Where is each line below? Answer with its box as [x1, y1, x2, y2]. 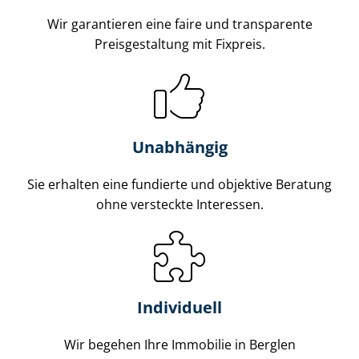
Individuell [137, 296, 222, 318]
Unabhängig [131, 135, 228, 158]
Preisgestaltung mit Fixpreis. [94, 34, 265, 53]
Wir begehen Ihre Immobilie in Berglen [63, 335, 296, 353]
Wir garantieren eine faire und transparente [46, 14, 313, 33]
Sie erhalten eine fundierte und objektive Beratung [27, 175, 332, 193]
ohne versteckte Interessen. [95, 195, 264, 213]
